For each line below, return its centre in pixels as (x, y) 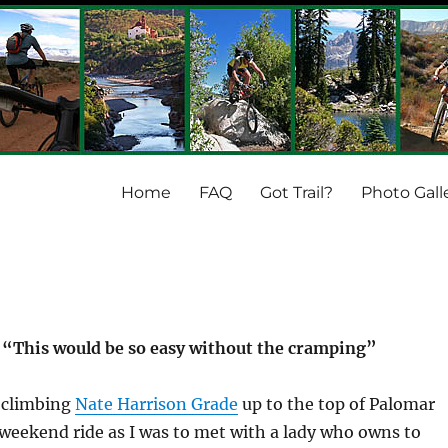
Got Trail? (297, 192)
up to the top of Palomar (337, 404)
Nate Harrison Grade (157, 404)
